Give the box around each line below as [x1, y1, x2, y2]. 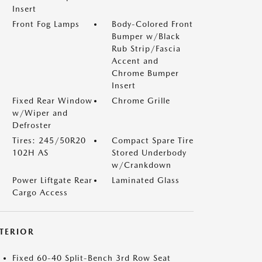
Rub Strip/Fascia [112, 44, 181, 53]
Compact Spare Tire [112, 136, 194, 145]
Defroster [12, 120, 51, 130]
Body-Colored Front [112, 19, 193, 29]
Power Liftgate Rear [12, 175, 92, 185]
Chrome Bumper [112, 68, 179, 78]
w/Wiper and [12, 108, 68, 118]
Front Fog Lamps [12, 19, 80, 29]
